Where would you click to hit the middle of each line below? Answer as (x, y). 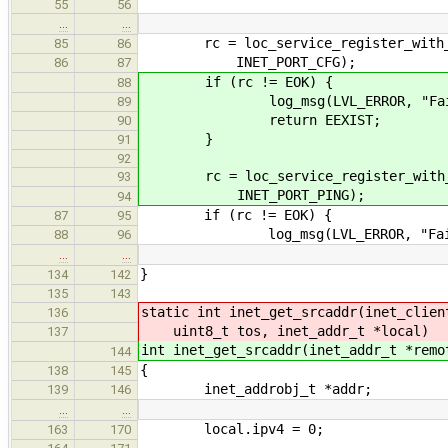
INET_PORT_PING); (253, 194)
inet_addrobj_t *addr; (256, 388)
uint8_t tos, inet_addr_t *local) (285, 330)
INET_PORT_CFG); (248, 61)
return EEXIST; (261, 119)
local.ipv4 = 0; (232, 428)
